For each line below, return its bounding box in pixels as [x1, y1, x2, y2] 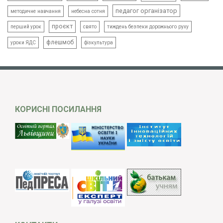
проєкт [52, 23, 73, 30]
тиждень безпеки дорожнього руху [107, 23, 189, 30]
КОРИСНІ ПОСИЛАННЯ [15, 105, 102, 114]
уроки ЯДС [10, 40, 36, 46]
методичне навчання [10, 8, 61, 15]
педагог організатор [115, 7, 177, 15]
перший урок [10, 24, 41, 30]
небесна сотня [71, 8, 105, 14]
